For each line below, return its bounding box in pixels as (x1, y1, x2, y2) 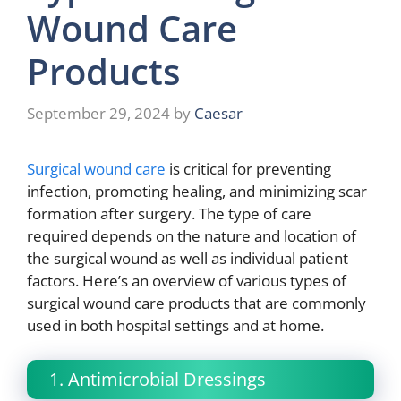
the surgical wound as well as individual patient (27, 248, 348, 269)
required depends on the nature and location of (27, 226, 356, 247)
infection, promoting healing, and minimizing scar (27, 181, 367, 202)
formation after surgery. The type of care (27, 203, 311, 225)
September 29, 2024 (27, 103, 170, 124)
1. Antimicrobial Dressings (49, 366, 266, 391)
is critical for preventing (166, 158, 331, 180)
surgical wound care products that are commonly (27, 293, 366, 314)
